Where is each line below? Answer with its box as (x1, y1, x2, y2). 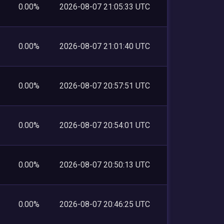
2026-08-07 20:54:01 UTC (59, 120, 150, 130)
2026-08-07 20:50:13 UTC (59, 159, 150, 169)
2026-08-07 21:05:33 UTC (59, 1, 150, 11)
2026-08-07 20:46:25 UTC (59, 199, 150, 209)
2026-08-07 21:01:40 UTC (59, 41, 150, 51)
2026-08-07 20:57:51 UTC (59, 80, 150, 90)
